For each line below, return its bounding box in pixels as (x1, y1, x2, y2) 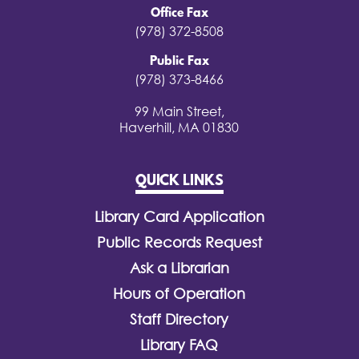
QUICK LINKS (135, 174, 224, 190)
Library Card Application (94, 208, 264, 225)
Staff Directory (130, 311, 229, 328)
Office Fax (150, 6, 208, 21)
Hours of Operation (113, 285, 246, 302)
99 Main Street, (134, 103, 224, 119)
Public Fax (149, 54, 209, 69)
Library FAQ (140, 337, 219, 353)
